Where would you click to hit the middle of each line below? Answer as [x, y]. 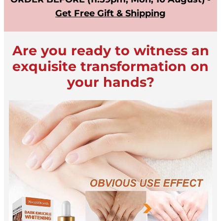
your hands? [110, 82]
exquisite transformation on [110, 66]
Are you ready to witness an [110, 50]
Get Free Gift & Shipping [110, 14]
